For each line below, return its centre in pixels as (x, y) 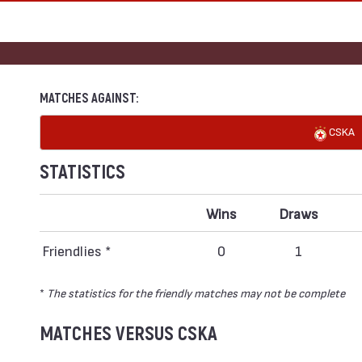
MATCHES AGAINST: (89, 99)
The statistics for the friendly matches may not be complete (196, 293)
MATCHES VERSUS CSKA (128, 334)
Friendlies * (76, 250)
